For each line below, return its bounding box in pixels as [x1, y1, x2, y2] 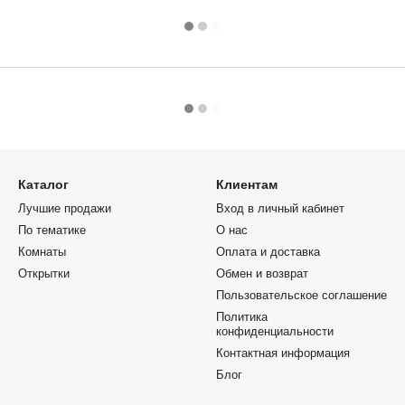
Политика [216, 310, 268, 324]
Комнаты [18, 245, 66, 259]
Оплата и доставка [216, 245, 320, 259]
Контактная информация [216, 346, 350, 360]
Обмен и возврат [216, 267, 308, 280]
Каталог [18, 177, 69, 192]
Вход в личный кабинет [216, 202, 344, 215]
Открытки [18, 267, 70, 280]
